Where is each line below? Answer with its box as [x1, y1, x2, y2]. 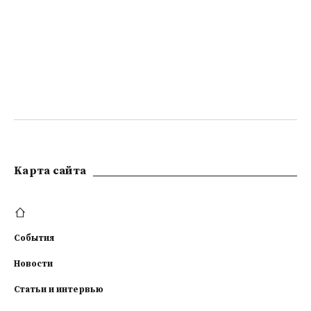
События [14, 233, 54, 244]
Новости [14, 258, 53, 269]
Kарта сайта [14, 164, 87, 178]
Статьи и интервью [14, 284, 103, 295]
